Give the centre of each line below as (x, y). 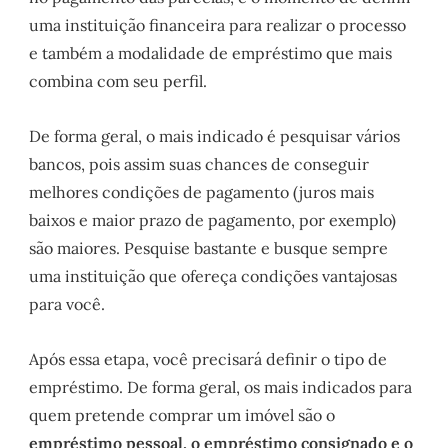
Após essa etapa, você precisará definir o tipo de (208, 359)
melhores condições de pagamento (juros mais (202, 191)
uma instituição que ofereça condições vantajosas (213, 275)
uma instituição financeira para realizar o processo (218, 24)
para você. (67, 303)
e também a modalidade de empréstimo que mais (211, 52)
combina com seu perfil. (118, 80)
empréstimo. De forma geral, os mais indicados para (221, 387)
